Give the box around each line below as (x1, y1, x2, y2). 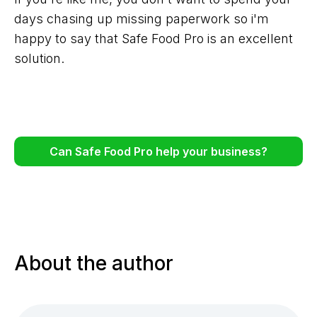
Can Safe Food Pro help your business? (50, 144, 267, 159)
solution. (14, 51, 64, 67)
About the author (14, 251, 173, 276)
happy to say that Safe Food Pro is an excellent (14, 31, 293, 47)
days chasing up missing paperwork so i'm (14, 11, 269, 27)
